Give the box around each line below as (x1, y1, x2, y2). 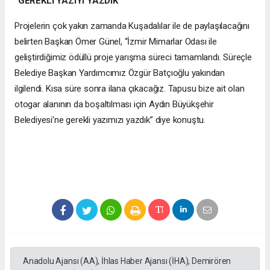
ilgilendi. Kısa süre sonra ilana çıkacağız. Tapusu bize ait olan (14, 83, 245, 95)
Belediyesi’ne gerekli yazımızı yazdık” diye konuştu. (14, 115, 208, 126)
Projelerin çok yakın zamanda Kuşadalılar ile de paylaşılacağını (14, 20, 250, 32)
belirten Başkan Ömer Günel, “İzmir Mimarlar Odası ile (14, 36, 217, 48)
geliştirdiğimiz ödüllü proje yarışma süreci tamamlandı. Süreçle (14, 52, 252, 63)
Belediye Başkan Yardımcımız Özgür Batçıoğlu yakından (14, 67, 225, 79)
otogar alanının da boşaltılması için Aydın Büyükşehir (14, 99, 214, 110)
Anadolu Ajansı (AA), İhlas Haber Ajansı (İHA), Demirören (23, 256, 231, 266)
